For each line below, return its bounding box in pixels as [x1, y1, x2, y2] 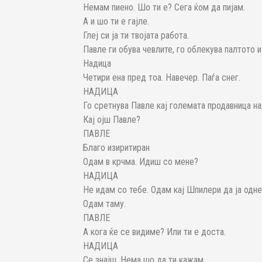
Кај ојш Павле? [83, 114, 140, 126]
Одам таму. [83, 198, 126, 210]
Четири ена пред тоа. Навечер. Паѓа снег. [83, 72, 240, 84]
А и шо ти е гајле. [83, 16, 149, 27]
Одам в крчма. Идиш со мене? [83, 156, 198, 168]
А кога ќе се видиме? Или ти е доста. [83, 226, 226, 238]
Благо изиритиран [83, 142, 150, 154]
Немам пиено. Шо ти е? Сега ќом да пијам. [83, 2, 245, 13]
